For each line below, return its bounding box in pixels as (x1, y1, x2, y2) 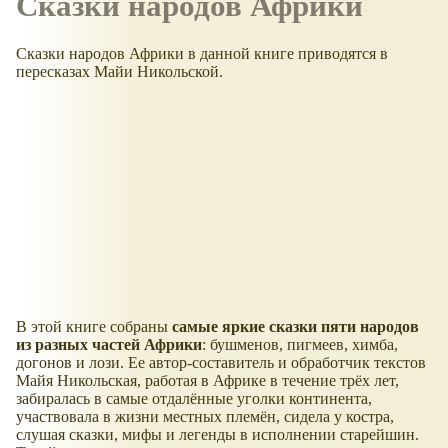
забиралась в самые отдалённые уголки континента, (16, 389, 372, 407)
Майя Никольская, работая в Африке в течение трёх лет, (16, 371, 399, 389)
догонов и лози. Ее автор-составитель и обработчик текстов (16, 353, 426, 371)
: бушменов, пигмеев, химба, (202, 335, 398, 353)
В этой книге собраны (16, 317, 172, 335)
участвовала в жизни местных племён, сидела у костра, (16, 407, 394, 425)
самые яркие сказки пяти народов (172, 317, 419, 335)
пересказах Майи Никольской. (16, 62, 223, 80)
